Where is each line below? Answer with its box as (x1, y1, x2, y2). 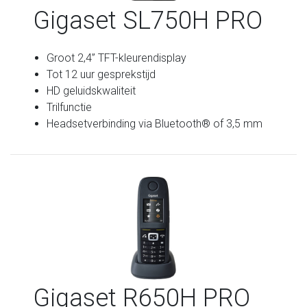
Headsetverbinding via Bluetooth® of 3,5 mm (47, 116, 263, 130)
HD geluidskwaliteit (47, 84, 136, 97)
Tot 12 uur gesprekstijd (47, 67, 156, 81)
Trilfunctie (47, 100, 93, 114)
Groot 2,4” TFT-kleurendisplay (47, 51, 187, 64)
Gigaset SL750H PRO (33, 5, 263, 35)
